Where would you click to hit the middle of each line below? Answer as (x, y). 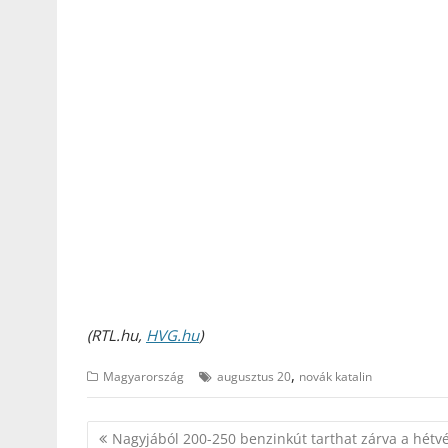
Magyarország (143, 377)
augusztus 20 (254, 377)
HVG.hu (172, 335)
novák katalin (335, 377)
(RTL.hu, (116, 335)
